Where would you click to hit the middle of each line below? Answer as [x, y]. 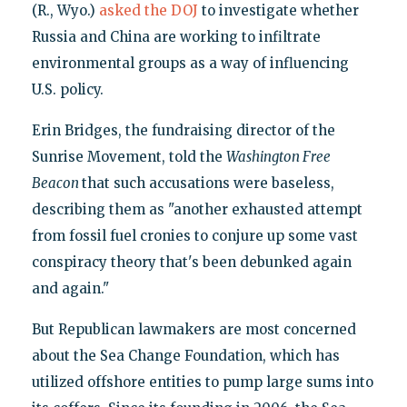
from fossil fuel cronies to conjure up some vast [194, 235]
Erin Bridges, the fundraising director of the [183, 130]
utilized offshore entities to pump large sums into [202, 382]
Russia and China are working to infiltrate [176, 36]
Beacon [56, 183]
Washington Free [278, 156]
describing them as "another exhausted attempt [197, 209]
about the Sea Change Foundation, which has [185, 355]
